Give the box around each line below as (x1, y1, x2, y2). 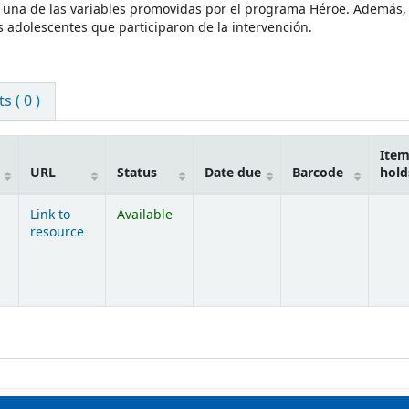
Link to (30, 205, 70, 225)
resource (30, 223, 84, 243)
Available (117, 205, 173, 225)
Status (117, 163, 157, 184)
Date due (204, 163, 261, 184)
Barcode (292, 163, 343, 184)
